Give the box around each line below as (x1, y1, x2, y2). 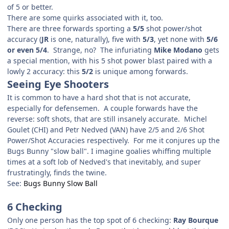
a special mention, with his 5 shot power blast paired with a (7, 55, 212, 65)
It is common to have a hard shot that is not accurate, (7, 92, 191, 102)
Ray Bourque (173, 215, 218, 225)
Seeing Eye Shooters (7, 77, 109, 91)
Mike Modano (154, 44, 202, 55)
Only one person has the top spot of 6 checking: (7, 215, 173, 225)
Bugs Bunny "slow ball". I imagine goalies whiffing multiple (7, 146, 211, 156)
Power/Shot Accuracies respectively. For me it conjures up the (7, 135, 220, 145)
